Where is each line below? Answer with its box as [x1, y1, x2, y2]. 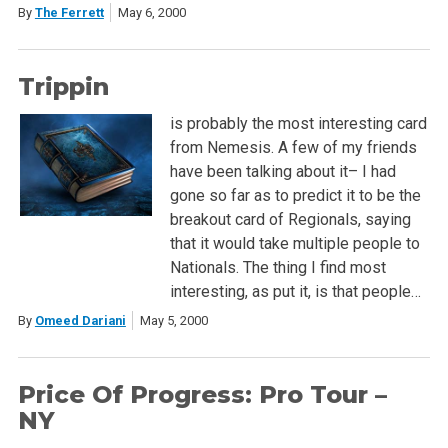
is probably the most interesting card [169, 114, 427, 134]
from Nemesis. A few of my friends [169, 138, 417, 158]
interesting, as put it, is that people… [169, 282, 421, 302]
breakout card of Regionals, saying [169, 210, 411, 230]
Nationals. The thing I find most [169, 258, 386, 278]
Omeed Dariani [34, 313, 126, 329]
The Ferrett [34, 5, 104, 21]
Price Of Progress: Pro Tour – [17, 380, 387, 410]
